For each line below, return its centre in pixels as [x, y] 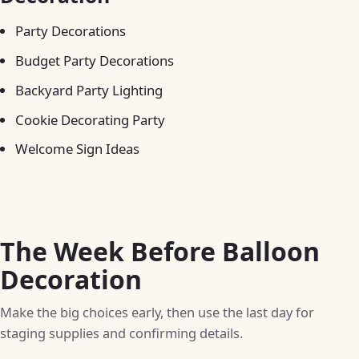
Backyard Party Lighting [89, 90]
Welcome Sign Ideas [78, 149]
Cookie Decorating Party [91, 119]
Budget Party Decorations [95, 60]
